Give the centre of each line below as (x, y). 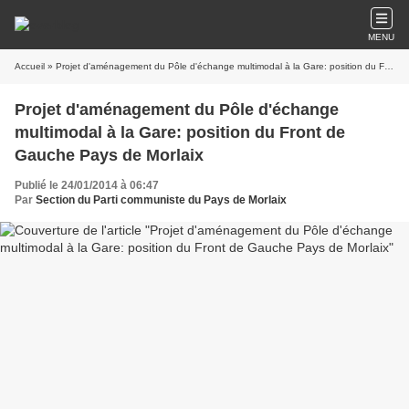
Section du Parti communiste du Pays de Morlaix (161, 200)
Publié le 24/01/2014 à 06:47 (87, 185)
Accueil (30, 66)
